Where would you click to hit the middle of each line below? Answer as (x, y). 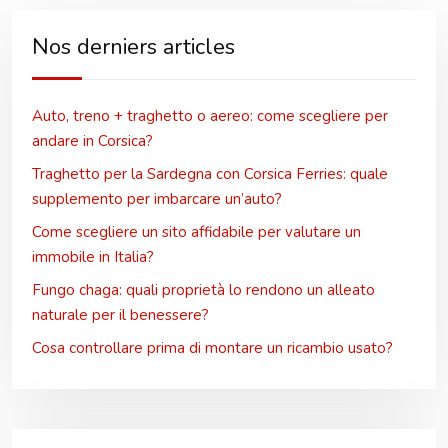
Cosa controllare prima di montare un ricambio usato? (212, 348)
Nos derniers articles (133, 47)
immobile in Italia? (93, 257)
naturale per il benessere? (120, 315)
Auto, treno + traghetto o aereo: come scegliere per (210, 116)
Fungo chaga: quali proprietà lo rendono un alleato (203, 290)
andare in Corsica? (92, 141)
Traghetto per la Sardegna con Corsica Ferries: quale (210, 174)
